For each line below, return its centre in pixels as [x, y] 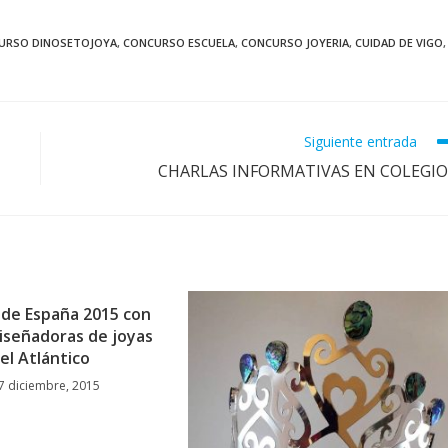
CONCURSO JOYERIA [295, 42]
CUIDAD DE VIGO [399, 42]
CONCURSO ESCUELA [179, 42]
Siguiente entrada [360, 141]
